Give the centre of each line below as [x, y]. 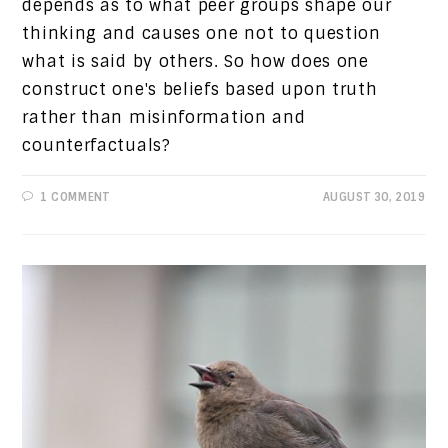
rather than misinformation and [164, 117]
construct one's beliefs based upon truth [200, 89]
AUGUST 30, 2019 [374, 196]
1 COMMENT [75, 196]
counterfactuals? [96, 145]
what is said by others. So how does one [195, 61]
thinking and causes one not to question [201, 33]
